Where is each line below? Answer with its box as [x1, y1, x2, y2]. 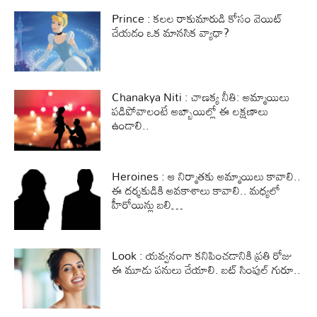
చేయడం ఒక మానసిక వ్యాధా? [112, 21, 230, 44]
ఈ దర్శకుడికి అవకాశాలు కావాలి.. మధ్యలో [112, 178, 281, 202]
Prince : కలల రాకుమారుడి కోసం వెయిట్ [112, 6, 283, 30]
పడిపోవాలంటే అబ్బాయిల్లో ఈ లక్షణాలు [112, 100, 269, 123]
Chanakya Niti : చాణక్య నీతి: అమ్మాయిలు [112, 86, 290, 109]
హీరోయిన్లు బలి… [112, 192, 184, 216]
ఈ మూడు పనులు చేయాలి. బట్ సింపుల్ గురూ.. [112, 258, 301, 281]
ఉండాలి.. [112, 114, 150, 137]
